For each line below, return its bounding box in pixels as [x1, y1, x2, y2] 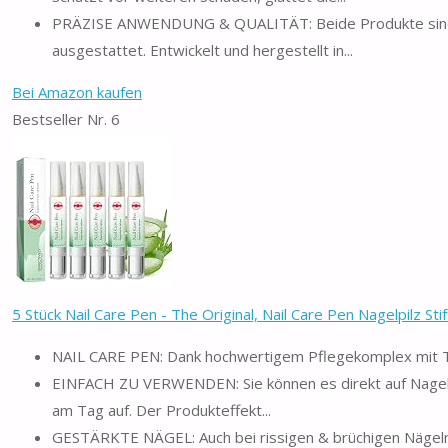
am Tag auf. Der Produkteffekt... [52, 399, 271, 420]
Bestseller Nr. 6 [12, 108, 120, 129]
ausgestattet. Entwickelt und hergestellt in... [52, 39, 353, 60]
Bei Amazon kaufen [12, 81, 142, 102]
